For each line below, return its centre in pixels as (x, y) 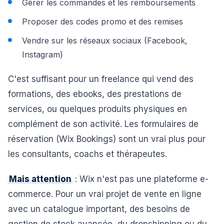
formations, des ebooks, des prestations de (95, 94)
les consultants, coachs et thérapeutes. (87, 154)
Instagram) (42, 54)
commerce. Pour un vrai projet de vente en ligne (105, 194)
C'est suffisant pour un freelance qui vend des (101, 79)
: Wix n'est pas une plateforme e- (140, 179)
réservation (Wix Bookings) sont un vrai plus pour (107, 139)
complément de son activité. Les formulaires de (103, 124)
